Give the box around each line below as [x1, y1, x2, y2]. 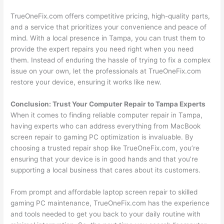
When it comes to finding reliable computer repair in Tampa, [10, 110, 203, 119]
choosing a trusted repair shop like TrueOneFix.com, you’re [10, 143, 200, 152]
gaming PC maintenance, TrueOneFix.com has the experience [10, 198, 210, 207]
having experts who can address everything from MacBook [10, 121, 201, 130]
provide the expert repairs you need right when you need [10, 45, 194, 53]
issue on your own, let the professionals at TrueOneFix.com [10, 67, 201, 75]
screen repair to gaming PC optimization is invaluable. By [10, 132, 194, 141]
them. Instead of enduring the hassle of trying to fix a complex [10, 56, 211, 64]
